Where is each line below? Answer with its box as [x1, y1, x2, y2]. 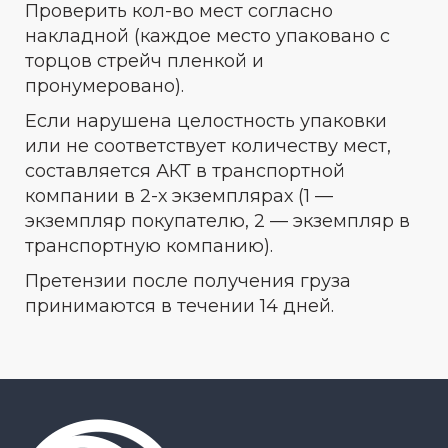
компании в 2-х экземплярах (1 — [25, 185, 333, 207]
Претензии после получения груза [25, 270, 351, 292]
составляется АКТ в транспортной [25, 160, 345, 182]
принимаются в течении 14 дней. [25, 295, 334, 317]
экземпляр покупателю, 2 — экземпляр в [25, 210, 410, 232]
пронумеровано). [25, 75, 184, 97]
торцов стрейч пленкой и [25, 50, 264, 72]
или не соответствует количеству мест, [25, 135, 391, 157]
